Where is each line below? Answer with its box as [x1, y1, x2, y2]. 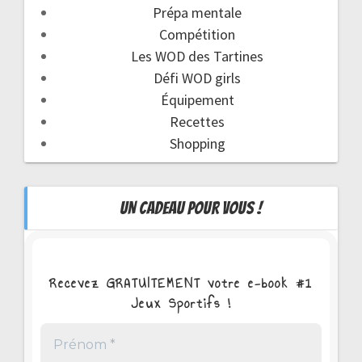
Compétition [159, 25, 235, 44]
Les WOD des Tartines [131, 47, 263, 65]
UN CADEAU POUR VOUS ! [120, 199, 262, 217]
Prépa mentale [153, 3, 242, 22]
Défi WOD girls [154, 69, 241, 87]
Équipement [160, 90, 234, 109]
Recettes [170, 112, 225, 131]
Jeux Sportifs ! [130, 293, 232, 314]
